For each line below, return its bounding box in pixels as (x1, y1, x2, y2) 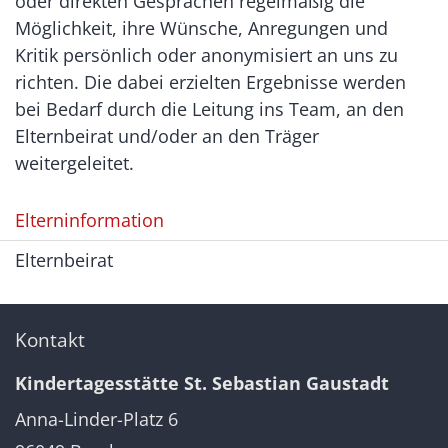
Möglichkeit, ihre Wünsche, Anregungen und (15, 16, 388, 40)
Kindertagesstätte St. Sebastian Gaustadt (15, 371, 389, 395)
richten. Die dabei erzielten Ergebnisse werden (15, 70, 406, 94)
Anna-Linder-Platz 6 (15, 407, 178, 431)
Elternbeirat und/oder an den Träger (15, 124, 319, 148)
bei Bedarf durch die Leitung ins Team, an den (15, 97, 404, 121)
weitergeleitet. (15, 151, 134, 175)
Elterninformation (15, 208, 164, 232)
